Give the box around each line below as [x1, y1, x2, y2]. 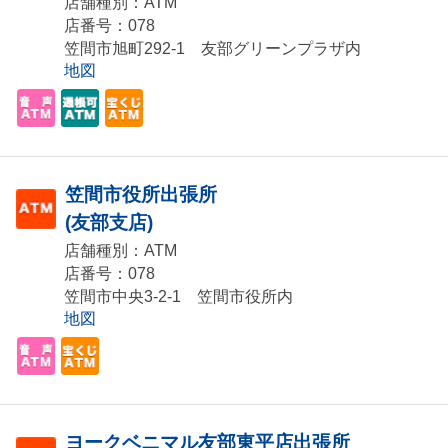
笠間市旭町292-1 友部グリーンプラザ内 [64, 40, 361, 58]
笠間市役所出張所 [65, 184, 217, 206]
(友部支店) [65, 212, 153, 234]
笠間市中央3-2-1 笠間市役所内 [64, 288, 293, 306]
